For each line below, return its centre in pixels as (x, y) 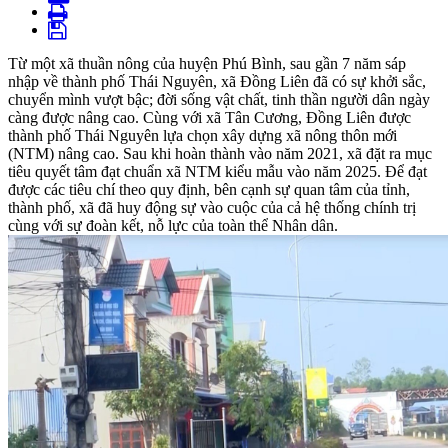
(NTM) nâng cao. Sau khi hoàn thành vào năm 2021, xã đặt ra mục (220, 154)
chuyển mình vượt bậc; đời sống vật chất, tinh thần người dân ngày (219, 100)
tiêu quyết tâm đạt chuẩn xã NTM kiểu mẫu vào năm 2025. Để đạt (217, 172)
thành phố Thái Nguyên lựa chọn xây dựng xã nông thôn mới (202, 136)
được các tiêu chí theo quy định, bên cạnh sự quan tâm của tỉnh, (209, 190)
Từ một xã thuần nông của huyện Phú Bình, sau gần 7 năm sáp (207, 64)
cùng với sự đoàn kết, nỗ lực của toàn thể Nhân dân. (173, 226)
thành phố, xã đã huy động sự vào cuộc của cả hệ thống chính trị (212, 208)
